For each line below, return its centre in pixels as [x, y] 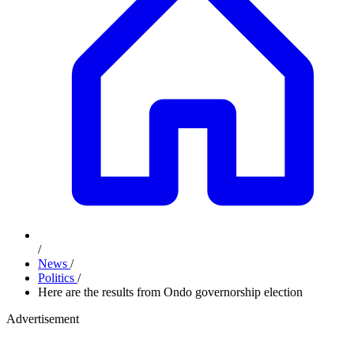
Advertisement [43, 319]
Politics [58, 278]
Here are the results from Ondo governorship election [170, 292]
